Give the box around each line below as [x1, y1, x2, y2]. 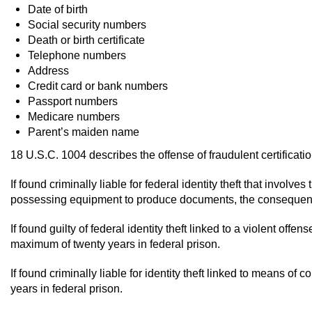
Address [28, 64, 69, 77]
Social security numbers [28, 18, 146, 31]
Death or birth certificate [28, 33, 145, 47]
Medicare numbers [28, 110, 120, 123]
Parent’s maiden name [28, 125, 139, 139]
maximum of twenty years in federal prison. [10, 237, 220, 251]
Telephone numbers [28, 49, 126, 62]
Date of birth [28, 3, 88, 16]
